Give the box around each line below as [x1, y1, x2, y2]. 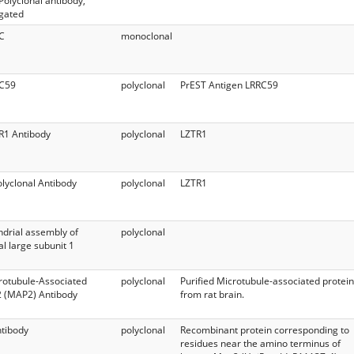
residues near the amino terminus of [180, 336, 341, 350]
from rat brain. [180, 287, 244, 301]
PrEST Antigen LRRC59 [180, 77, 278, 92]
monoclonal [121, 28, 172, 43]
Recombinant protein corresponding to [180, 322, 349, 337]
